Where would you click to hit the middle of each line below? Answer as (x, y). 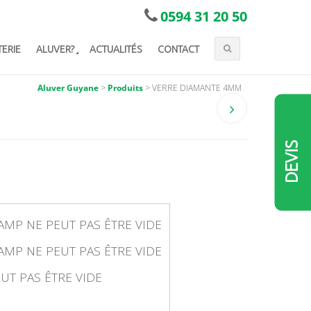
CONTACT (178, 49)
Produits (125, 88)
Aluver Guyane (68, 88)
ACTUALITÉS (116, 49)
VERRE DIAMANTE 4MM (197, 88)
